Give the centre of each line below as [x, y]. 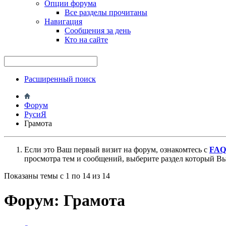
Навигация [63, 21]
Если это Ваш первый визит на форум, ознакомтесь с [117, 149]
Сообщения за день [98, 30]
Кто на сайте [86, 39]
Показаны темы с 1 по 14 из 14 [57, 176]
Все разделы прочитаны [106, 12]
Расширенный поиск [60, 79]
